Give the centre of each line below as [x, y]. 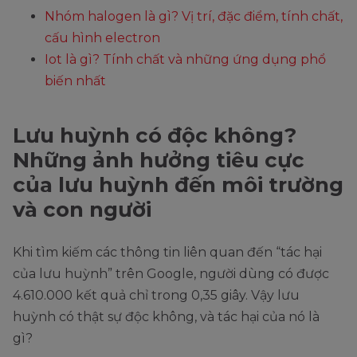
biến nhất [75, 80]
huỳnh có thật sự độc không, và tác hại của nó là [166, 316]
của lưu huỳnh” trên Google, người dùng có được [171, 273]
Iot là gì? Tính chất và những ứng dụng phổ [185, 59]
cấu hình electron [102, 37]
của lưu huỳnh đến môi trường [178, 184]
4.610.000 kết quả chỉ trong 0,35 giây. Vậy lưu [156, 295]
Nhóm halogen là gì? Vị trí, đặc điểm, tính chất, [194, 16]
